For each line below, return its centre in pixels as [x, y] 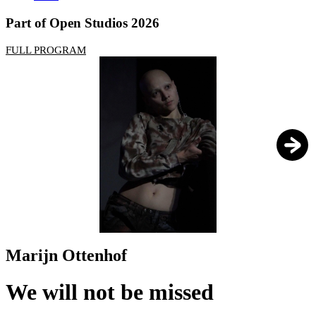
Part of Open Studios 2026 [83, 23]
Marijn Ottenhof [66, 256]
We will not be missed [110, 292]
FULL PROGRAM [46, 50]
